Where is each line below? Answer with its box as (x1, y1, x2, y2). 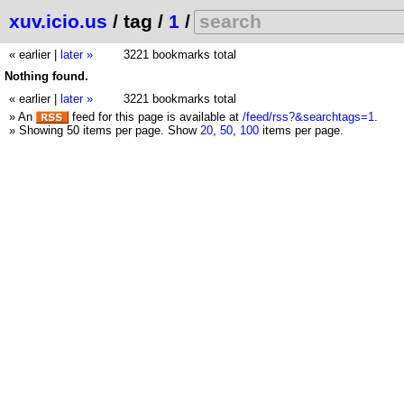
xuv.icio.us (9, 11, 107, 32)
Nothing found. (5, 69, 88, 83)
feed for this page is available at (69, 110, 243, 124)
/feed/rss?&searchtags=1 (243, 110, 374, 124)
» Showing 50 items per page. (9, 124, 168, 137)
